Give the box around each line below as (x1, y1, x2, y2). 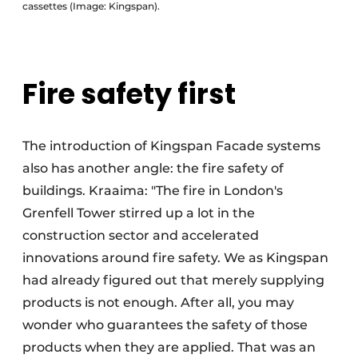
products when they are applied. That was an (22, 340, 316, 356)
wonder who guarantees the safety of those (22, 317, 308, 333)
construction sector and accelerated (22, 228, 259, 244)
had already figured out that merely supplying (22, 272, 324, 288)
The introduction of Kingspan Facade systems (22, 138, 320, 154)
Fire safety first (22, 74, 236, 114)
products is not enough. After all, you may (22, 295, 294, 311)
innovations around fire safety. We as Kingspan (22, 250, 328, 266)
